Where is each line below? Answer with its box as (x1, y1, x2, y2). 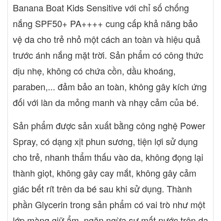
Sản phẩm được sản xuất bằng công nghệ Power (13, 118, 205, 132)
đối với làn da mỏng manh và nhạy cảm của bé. (13, 95, 199, 109)
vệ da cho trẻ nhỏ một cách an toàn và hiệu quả (13, 32, 200, 45)
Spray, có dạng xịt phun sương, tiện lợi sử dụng (13, 134, 198, 147)
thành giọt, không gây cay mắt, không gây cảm (13, 166, 196, 179)
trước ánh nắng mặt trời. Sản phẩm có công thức (13, 48, 203, 61)
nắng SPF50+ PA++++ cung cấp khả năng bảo (13, 16, 198, 30)
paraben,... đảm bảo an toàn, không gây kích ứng (13, 79, 207, 93)
